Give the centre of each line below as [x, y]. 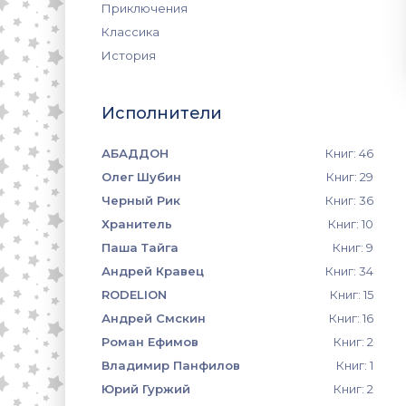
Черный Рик [141, 200]
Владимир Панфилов [171, 365]
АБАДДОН [135, 153]
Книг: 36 [349, 200]
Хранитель [137, 224]
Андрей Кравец [153, 271]
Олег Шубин [141, 177]
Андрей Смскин [154, 318]
